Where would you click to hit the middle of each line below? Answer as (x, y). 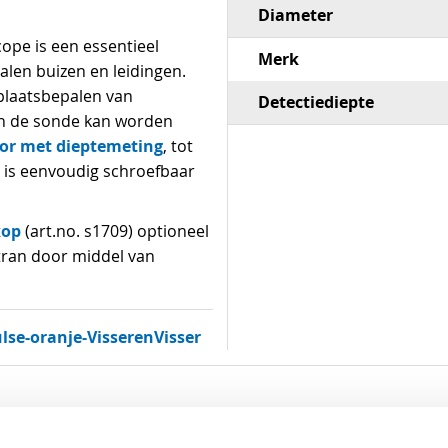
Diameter (295, 15)
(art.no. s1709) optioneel (115, 231)
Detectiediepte (315, 102)
